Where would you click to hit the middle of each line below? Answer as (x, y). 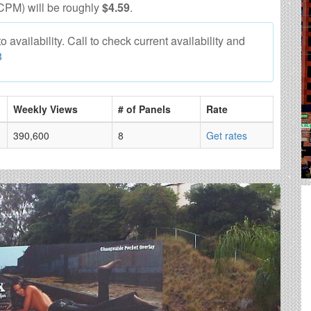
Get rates (227, 136)
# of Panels (144, 109)
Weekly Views (45, 109)
